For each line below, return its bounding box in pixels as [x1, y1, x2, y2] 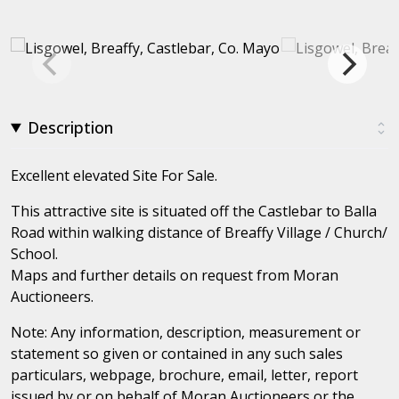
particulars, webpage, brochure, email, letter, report [11, 364, 358, 385]
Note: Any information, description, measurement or [11, 322, 361, 342]
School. [11, 243, 58, 264]
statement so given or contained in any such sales [11, 343, 343, 363]
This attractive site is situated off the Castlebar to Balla [11, 200, 377, 221]
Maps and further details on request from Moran [11, 265, 338, 285]
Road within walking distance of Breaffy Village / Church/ [11, 222, 387, 242]
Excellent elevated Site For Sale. [11, 165, 217, 185]
